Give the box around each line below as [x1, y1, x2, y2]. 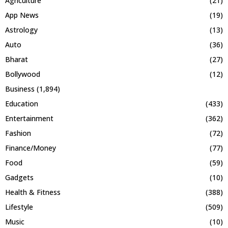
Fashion [5, 128, 31, 138]
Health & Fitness [5, 187, 61, 197]
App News [5, 10, 39, 20]
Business [5, 84, 35, 94]
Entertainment [5, 113, 53, 124]
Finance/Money [5, 143, 56, 153]
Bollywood [5, 69, 40, 79]
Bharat [5, 54, 28, 65]
